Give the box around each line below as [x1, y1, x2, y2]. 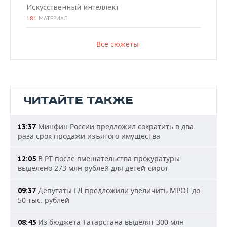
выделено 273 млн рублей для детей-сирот [18, 163, 168, 173]
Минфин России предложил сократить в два [36, 122, 194, 132]
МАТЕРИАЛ [37, 15, 68, 22]
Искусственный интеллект [26, 3, 119, 12]
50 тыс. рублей [18, 195, 69, 205]
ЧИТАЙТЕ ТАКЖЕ [23, 94, 133, 108]
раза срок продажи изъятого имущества [18, 131, 160, 141]
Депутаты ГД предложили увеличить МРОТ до [36, 185, 200, 196]
